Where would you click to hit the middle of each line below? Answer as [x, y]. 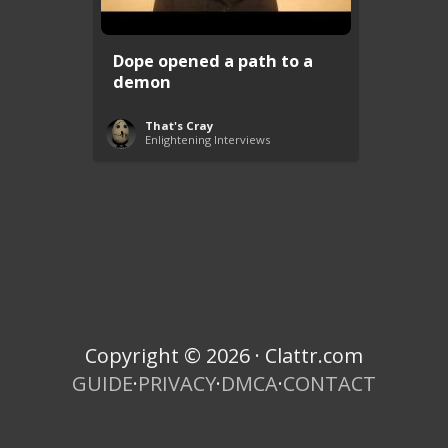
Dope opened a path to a [213, 60]
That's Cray [179, 125]
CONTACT [329, 383]
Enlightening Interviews [207, 139]
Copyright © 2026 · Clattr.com [224, 355]
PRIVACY [177, 383]
